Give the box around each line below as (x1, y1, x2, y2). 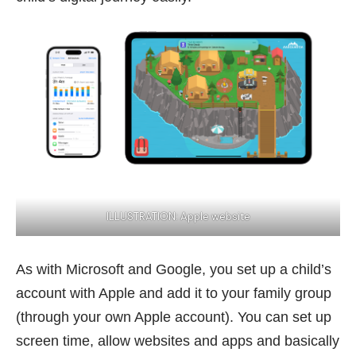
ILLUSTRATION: (106, 210, 180, 224)
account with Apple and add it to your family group (16, 285, 331, 302)
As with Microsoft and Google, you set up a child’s (16, 261, 331, 278)
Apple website (180, 210, 250, 224)
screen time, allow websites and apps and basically (16, 333, 339, 350)
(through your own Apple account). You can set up (16, 309, 331, 326)
